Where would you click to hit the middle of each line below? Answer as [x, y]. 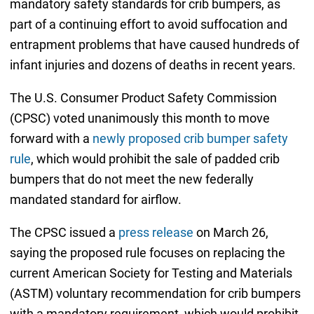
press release [156, 233]
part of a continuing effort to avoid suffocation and [148, 25]
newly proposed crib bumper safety [190, 139]
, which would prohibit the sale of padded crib [155, 159]
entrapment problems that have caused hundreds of [154, 45]
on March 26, [231, 233]
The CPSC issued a [64, 233]
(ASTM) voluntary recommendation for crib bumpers [155, 294]
